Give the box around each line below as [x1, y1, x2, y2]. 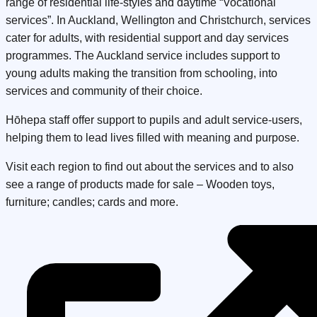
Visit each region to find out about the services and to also [6, 161, 294, 173]
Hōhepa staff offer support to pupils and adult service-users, [6, 114, 302, 126]
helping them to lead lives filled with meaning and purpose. [6, 132, 299, 144]
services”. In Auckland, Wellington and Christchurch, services [6, 14, 311, 26]
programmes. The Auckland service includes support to [6, 50, 280, 62]
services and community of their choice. [6, 85, 202, 97]
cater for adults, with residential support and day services [6, 32, 289, 44]
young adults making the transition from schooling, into [6, 67, 277, 79]
